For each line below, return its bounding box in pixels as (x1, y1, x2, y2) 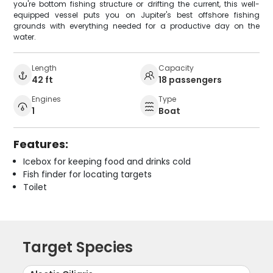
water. (13, 32, 37, 43)
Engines (32, 94, 62, 105)
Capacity (158, 63, 194, 74)
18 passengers (158, 74, 222, 87)
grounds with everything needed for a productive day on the (13, 21, 260, 32)
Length (32, 63, 57, 74)
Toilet (23, 181, 48, 194)
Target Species (23, 237, 133, 258)
